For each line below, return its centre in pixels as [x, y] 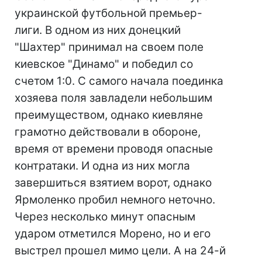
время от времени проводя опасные [114, 149]
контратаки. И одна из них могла [102, 166]
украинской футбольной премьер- [108, 13]
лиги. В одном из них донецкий [98, 30]
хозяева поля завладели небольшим [113, 98]
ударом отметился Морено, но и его [113, 234]
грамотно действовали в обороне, [108, 132]
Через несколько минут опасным [105, 217]
